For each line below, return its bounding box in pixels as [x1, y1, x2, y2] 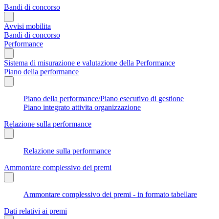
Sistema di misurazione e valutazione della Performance [4, 58, 175, 67]
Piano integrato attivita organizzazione [23, 103, 141, 111]
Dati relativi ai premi [4, 206, 67, 215]
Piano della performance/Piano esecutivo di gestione [23, 94, 184, 103]
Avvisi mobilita [4, 22, 51, 30]
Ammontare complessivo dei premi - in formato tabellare [23, 190, 197, 198]
